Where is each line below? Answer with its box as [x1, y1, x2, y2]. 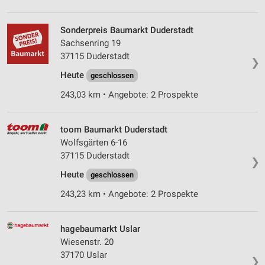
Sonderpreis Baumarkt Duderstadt [60, 25, 193, 36]
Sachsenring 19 [60, 38, 121, 49]
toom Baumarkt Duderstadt [60, 124, 167, 135]
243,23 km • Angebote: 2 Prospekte [60, 189, 198, 200]
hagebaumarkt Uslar [60, 224, 140, 235]
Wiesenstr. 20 [60, 237, 114, 248]
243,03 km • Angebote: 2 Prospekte [60, 89, 198, 101]
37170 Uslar [60, 250, 107, 261]
